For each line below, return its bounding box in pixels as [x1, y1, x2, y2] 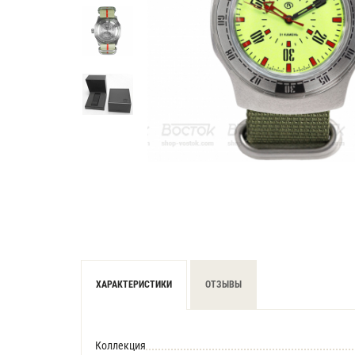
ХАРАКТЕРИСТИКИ [96, 279, 172, 290]
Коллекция [95, 339, 146, 352]
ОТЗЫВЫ [205, 279, 242, 290]
